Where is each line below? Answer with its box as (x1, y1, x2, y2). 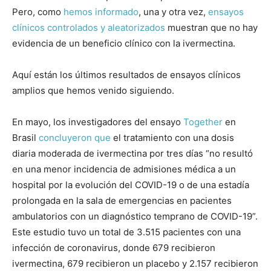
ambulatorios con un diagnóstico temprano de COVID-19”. (12, 211, 258, 223)
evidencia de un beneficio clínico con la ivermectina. (12, 38, 238, 50)
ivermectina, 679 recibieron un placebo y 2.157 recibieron (12, 258, 258, 270)
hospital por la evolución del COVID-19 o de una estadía (12, 179, 249, 191)
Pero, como (12, 6, 64, 18)
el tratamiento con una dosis (111, 132, 234, 144)
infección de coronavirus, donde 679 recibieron (12, 242, 215, 254)
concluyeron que (39, 132, 111, 144)
